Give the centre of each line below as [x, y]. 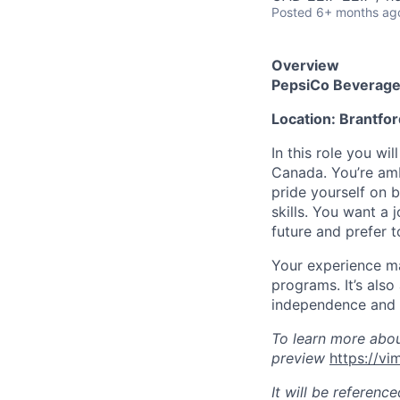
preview [298, 358]
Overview [305, 65]
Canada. [299, 172]
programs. [308, 284]
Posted [292, 12]
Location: [304, 118]
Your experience [326, 265]
